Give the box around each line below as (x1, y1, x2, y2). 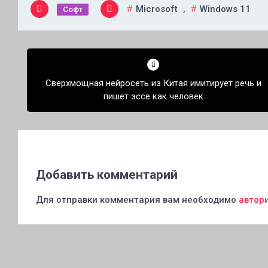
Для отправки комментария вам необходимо (36, 194, 239, 205)
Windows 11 (200, 4, 251, 14)
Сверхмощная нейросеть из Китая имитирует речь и (45, 78, 261, 89)
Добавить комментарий (36, 167, 178, 182)
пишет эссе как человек (103, 91, 203, 102)
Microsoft (136, 4, 178, 14)
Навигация (17, 41, 84, 56)
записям (17, 80, 71, 96)
